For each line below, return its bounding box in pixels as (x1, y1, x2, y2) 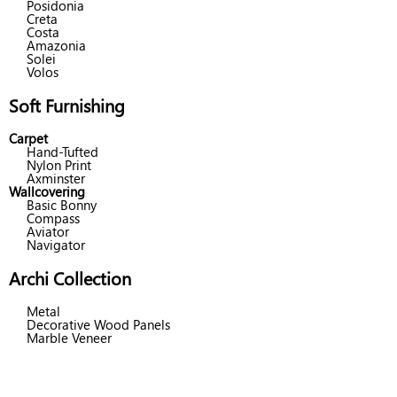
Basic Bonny (27, 196, 97, 214)
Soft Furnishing (9, 93, 125, 117)
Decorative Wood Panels (27, 315, 170, 333)
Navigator (27, 236, 85, 253)
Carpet (9, 129, 48, 147)
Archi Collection (9, 266, 131, 290)
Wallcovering (9, 183, 85, 200)
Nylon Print (27, 156, 91, 174)
